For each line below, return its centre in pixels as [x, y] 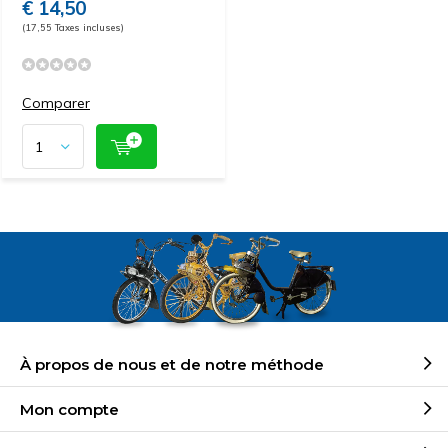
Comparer [56, 103]
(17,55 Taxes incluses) [73, 27]
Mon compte [69, 409]
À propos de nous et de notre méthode [172, 364]
